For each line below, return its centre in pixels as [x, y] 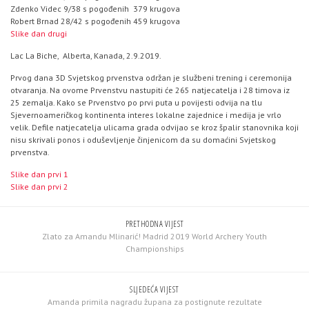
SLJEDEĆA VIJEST [154, 289]
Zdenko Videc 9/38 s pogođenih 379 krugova [95, 9]
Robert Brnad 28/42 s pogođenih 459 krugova [95, 21]
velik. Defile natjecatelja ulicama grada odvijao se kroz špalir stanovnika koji [154, 127]
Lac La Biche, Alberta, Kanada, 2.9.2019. [86, 56]
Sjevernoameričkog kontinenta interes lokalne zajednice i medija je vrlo [146, 115]
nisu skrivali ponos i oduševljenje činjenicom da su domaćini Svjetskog [143, 140]
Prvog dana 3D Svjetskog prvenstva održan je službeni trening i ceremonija [151, 78]
